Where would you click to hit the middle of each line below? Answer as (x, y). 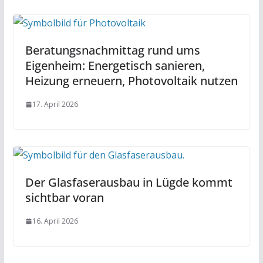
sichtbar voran (64, 198)
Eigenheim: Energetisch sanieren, (115, 66)
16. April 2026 (55, 221)
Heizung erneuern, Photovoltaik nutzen (131, 81)
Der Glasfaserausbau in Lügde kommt (129, 183)
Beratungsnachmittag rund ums (112, 50)
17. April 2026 (55, 104)
